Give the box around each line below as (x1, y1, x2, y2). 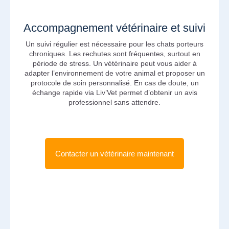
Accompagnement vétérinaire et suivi (24, 21, 205, 34)
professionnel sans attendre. (68, 98, 161, 106)
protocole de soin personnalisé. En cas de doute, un (30, 79, 199, 87)
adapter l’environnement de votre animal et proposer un (24, 69, 205, 77)
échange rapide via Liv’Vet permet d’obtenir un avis (32, 88, 197, 97)
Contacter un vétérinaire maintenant (55, 149, 174, 158)
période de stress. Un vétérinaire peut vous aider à (32, 59, 197, 67)
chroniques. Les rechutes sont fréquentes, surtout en (29, 50, 200, 58)
